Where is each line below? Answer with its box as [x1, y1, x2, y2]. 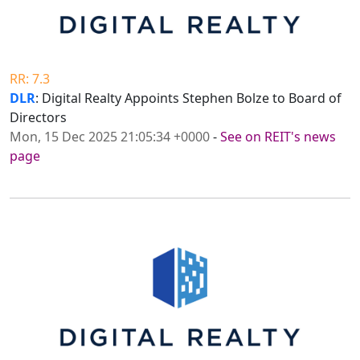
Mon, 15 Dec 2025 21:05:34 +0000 [10, 128, 210, 146]
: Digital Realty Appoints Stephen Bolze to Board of [35, 89, 342, 108]
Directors [10, 108, 67, 127]
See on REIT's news [220, 128, 336, 146]
